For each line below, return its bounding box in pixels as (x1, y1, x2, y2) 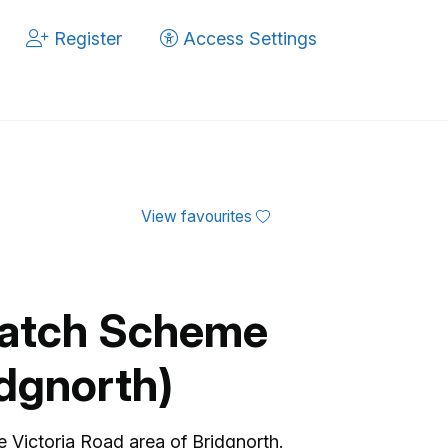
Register (49, 28, 122, 49)
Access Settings (178, 28, 317, 49)
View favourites (141, 207, 257, 226)
